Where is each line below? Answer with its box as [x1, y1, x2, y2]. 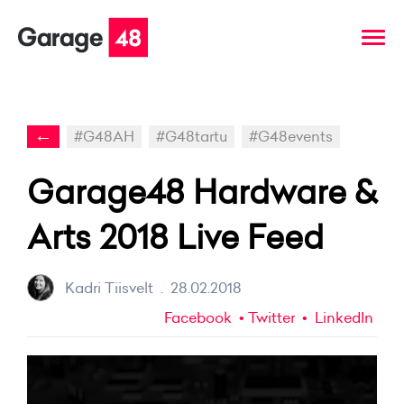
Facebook [164, 308, 232, 327]
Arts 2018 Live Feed [27, 215, 324, 260]
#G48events [249, 126, 333, 146]
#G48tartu [156, 126, 227, 146]
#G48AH [74, 126, 134, 146]
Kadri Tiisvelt [65, 277, 153, 298]
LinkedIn [311, 308, 373, 327]
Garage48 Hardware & [27, 170, 377, 215]
